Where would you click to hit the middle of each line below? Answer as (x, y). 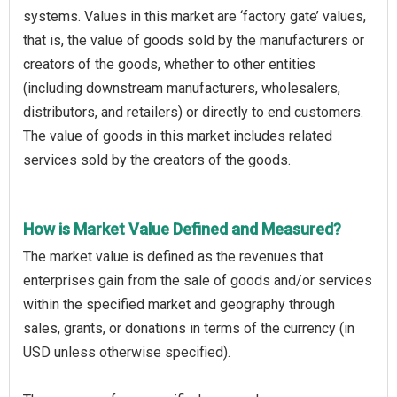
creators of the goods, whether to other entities (169, 64)
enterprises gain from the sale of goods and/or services (198, 280)
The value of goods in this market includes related (178, 136)
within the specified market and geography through (179, 304)
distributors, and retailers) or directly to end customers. (193, 112)
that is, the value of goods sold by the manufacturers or (194, 40)
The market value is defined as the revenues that (173, 256)
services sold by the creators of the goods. (157, 160)
